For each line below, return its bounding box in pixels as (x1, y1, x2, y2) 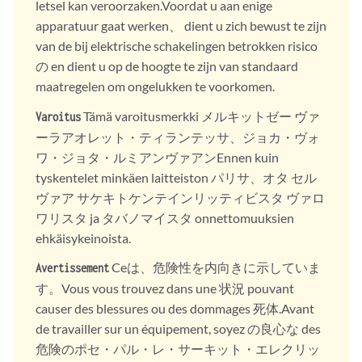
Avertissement (36, 261, 109, 276)
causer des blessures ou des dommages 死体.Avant (36, 301, 314, 317)
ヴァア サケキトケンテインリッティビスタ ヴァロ (36, 189, 325, 205)
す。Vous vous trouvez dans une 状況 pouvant (36, 280, 294, 297)
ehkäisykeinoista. (36, 229, 131, 246)
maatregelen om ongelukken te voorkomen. (36, 78, 275, 95)
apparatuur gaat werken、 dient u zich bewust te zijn (36, 18, 326, 34)
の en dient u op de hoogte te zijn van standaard (36, 58, 298, 74)
